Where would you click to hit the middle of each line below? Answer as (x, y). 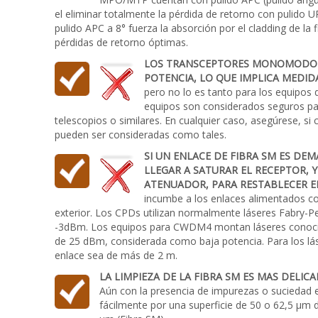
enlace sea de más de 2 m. (116, 255)
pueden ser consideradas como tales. (141, 135)
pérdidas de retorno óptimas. (121, 42)
